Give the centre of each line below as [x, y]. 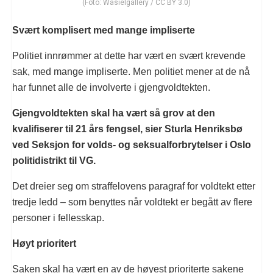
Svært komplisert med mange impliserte [104, 30]
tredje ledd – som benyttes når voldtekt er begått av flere [132, 202]
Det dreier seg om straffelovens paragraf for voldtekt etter [134, 186]
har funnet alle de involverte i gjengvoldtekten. [111, 87]
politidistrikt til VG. [54, 160]
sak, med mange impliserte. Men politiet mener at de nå [131, 71]
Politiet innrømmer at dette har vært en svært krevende [129, 55]
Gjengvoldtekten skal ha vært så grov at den [114, 113]
